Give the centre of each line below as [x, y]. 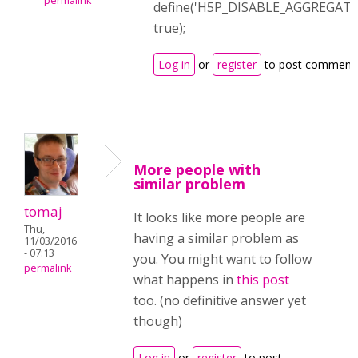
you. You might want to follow [223, 259]
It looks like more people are [219, 217]
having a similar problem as [216, 238]
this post [263, 280]
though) [158, 321]
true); [169, 28]
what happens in [185, 280]
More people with [197, 169]
